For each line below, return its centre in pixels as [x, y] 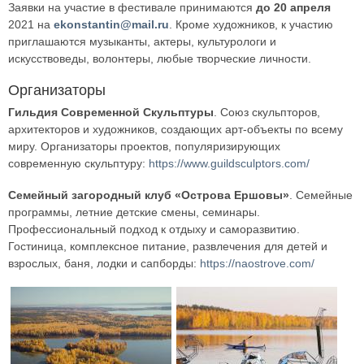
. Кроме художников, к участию [251, 25]
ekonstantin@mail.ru [111, 25]
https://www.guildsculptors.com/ [229, 164]
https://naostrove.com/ [257, 264]
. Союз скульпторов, [267, 113]
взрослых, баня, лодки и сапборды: [104, 264]
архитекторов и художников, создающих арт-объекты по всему [175, 130]
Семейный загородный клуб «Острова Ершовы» [149, 195]
